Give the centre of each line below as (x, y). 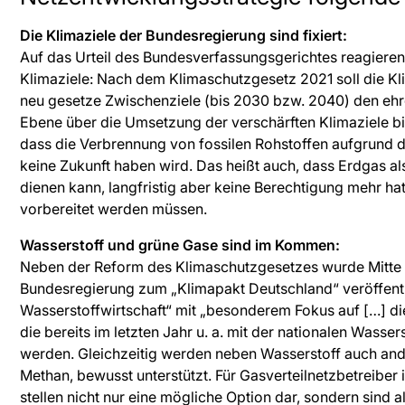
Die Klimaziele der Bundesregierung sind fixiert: (184, 35)
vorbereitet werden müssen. (117, 209)
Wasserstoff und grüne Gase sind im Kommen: (180, 245)
